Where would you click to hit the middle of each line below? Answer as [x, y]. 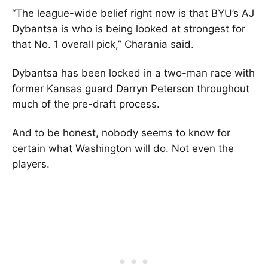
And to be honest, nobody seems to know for [121, 133]
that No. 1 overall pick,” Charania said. [103, 44]
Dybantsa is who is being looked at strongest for [129, 28]
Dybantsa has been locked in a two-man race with [133, 73]
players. [31, 164]
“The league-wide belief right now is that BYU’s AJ [133, 13]
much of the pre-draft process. [86, 104]
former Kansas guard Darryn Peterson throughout [131, 88]
